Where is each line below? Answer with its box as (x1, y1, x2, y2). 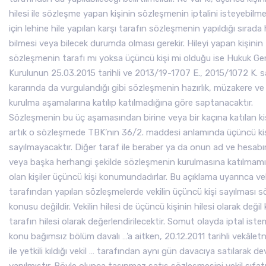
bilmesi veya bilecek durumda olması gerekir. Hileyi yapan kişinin (9, 38, 263, 49)
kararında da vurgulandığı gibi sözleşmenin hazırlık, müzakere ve (9, 83, 264, 93)
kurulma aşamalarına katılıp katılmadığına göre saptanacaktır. (9, 97, 253, 108)
